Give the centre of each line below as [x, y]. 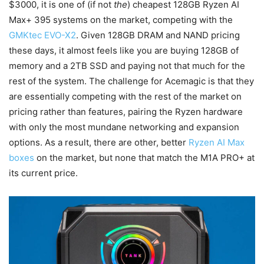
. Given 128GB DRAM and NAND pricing [158, 35]
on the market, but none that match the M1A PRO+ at [144, 158]
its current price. [43, 173]
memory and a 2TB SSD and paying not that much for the [127, 66]
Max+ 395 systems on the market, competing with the [121, 20]
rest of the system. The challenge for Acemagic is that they [131, 81]
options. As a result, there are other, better [99, 143]
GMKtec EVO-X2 [42, 35]
